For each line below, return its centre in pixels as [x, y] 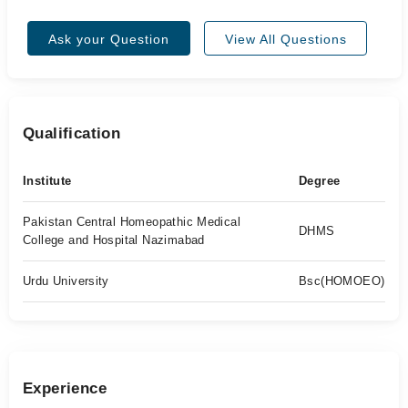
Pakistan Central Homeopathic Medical [132, 222]
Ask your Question [109, 39]
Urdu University [66, 281]
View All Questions [286, 39]
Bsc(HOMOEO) [342, 281]
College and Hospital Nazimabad [114, 240]
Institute [47, 181]
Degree [320, 181]
